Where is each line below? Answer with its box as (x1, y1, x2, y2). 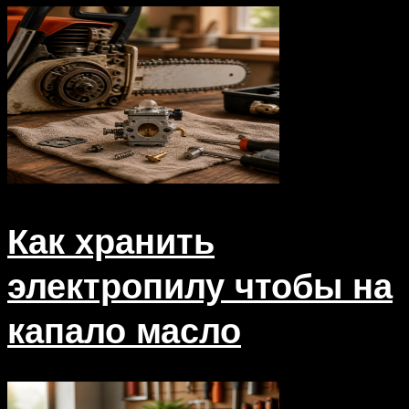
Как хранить (7, 218, 215, 264)
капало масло (7, 308, 241, 353)
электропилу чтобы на (7, 263, 393, 309)
